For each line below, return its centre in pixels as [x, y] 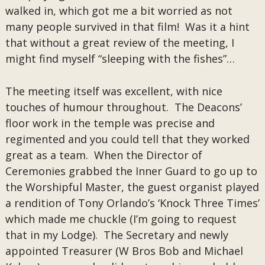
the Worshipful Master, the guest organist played [132, 187]
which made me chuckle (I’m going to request [121, 219]
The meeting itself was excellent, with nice [114, 91]
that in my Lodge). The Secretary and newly [117, 235]
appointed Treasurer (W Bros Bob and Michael [124, 251]
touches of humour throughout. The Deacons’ [123, 107]
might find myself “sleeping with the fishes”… [120, 59]
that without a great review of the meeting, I [119, 43]
